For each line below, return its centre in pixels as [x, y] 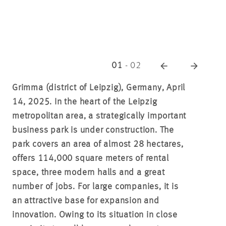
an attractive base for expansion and [86, 201]
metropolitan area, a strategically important [99, 116]
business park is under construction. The [93, 130]
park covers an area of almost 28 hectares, [98, 144]
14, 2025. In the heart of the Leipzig [85, 102]
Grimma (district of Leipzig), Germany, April [99, 88]
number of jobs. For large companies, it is [95, 187]
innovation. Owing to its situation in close [95, 215]
